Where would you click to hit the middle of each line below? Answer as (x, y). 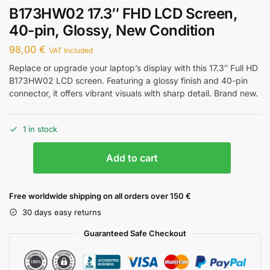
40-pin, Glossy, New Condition (112, 30)
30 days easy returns (62, 212)
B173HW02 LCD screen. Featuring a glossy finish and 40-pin (128, 81)
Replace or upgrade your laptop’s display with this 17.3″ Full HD (133, 68)
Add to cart (132, 158)
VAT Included (71, 51)
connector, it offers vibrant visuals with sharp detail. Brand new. (133, 93)
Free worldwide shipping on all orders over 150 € (100, 196)
